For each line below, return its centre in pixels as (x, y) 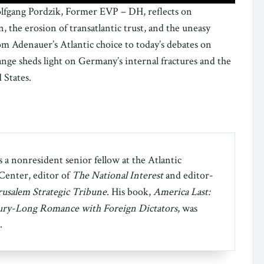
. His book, (130, 192)
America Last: (181, 192)
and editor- (188, 176)
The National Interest (117, 176)
